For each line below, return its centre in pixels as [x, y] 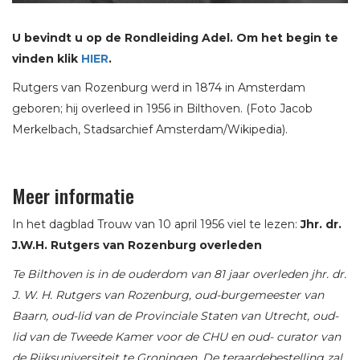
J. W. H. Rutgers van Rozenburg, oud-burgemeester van [168, 295]
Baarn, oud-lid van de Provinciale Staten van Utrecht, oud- [175, 315]
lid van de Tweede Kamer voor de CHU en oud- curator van [176, 336]
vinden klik [47, 58]
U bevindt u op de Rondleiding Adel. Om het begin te [175, 37]
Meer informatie [73, 195]
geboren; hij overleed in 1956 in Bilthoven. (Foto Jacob [162, 108]
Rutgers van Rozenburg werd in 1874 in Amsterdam [159, 87]
